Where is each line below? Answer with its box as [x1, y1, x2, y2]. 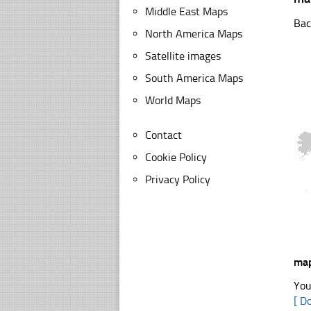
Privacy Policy [145, 173, 210, 186]
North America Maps [145, 27, 242, 40]
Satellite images [145, 49, 221, 62]
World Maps [145, 94, 201, 107]
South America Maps [145, 72, 243, 85]
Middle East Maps [145, 5, 228, 18]
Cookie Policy [145, 151, 207, 164]
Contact [145, 128, 182, 142]
